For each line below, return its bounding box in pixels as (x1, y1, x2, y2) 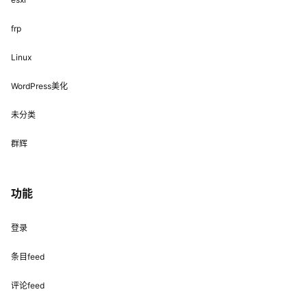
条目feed (11, 251, 45, 262)
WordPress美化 (11, 81, 68, 91)
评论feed (11, 280, 45, 291)
